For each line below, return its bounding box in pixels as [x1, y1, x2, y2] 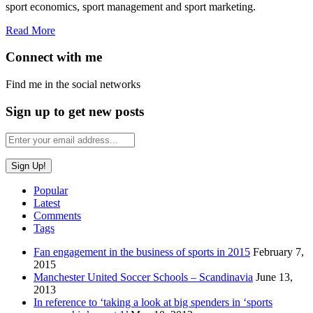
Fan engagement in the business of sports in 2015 [34, 245, 250, 258]
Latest [34, 196, 60, 209]
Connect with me [6, 50, 102, 65]
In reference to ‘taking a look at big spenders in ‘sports [34, 296, 272, 308]
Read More [6, 24, 55, 36]
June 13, [256, 270, 293, 283]
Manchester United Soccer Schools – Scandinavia [34, 270, 253, 283]
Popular [34, 184, 68, 196]
